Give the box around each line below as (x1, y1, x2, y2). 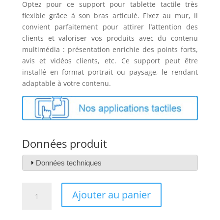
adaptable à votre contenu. (22, 79, 113, 88)
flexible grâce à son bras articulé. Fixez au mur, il (22, 11, 198, 21)
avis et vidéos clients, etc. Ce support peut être (22, 56, 198, 66)
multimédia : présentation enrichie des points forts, (22, 45, 198, 55)
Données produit (22, 136, 107, 151)
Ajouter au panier (72, 188, 151, 201)
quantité (21, 183, 50, 192)
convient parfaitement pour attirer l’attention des (22, 22, 198, 32)
